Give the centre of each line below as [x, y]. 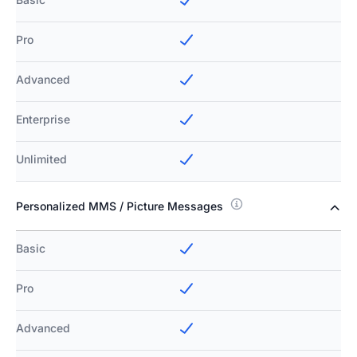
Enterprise [43, 120]
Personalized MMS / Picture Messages [120, 206]
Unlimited [41, 159]
